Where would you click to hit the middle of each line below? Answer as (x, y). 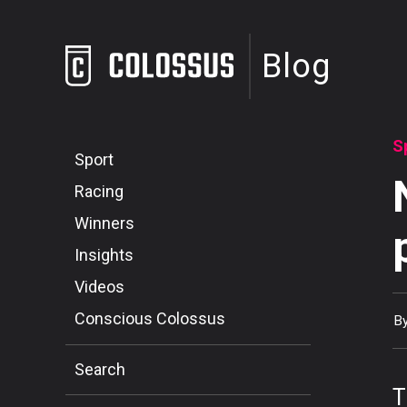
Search (100, 369)
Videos (99, 286)
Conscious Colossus (150, 318)
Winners (104, 223)
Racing (99, 191)
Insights (104, 254)
